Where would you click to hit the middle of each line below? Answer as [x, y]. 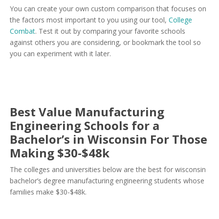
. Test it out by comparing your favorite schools [110, 31]
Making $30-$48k [60, 153]
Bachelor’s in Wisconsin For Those [109, 139]
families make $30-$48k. [48, 192]
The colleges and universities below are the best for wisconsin [108, 169]
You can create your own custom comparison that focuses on [108, 9]
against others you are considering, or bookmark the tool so [105, 42]
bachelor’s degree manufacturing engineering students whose [107, 181]
